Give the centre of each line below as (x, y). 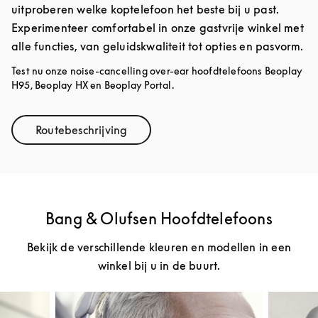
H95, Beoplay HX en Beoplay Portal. (93, 85)
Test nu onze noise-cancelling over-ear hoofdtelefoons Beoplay (157, 71)
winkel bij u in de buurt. (159, 266)
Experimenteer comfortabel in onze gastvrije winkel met (158, 28)
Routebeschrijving (82, 130)
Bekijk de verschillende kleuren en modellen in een (159, 247)
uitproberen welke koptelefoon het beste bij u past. (146, 10)
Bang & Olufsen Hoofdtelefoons (159, 219)
